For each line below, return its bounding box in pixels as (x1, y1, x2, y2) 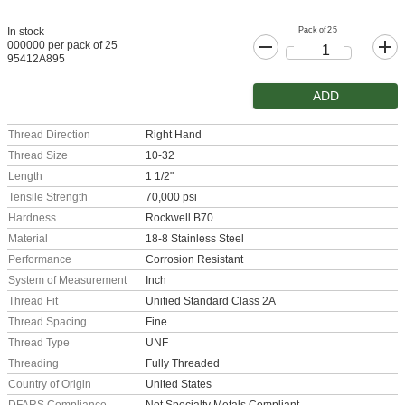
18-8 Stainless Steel (146, 232, 244, 246)
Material (8, 232, 48, 246)
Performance (8, 253, 71, 267)
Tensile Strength (8, 191, 88, 204)
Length (8, 170, 42, 184)
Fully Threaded (146, 357, 220, 371)
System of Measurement (8, 274, 127, 287)
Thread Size (8, 149, 68, 163)
